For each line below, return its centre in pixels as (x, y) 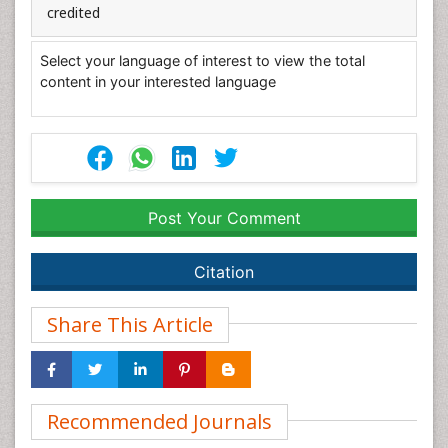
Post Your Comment (224, 218)
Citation (224, 272)
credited (73, 12)
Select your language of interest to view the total (202, 60)
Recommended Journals (159, 421)
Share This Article (130, 324)
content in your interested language (158, 81)
